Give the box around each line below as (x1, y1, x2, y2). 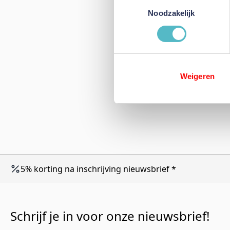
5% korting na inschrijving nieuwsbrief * (21, 163, 176, 175)
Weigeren (180, 72, 215, 81)
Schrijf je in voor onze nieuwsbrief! (10, 207, 209, 224)
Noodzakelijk (148, 9, 195, 18)
